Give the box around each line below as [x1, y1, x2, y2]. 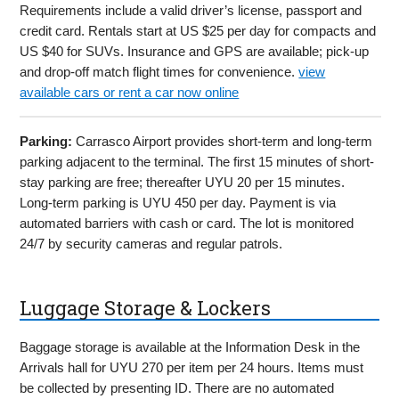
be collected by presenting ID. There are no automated [20, 380, 335, 396]
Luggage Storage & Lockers [20, 294, 272, 321]
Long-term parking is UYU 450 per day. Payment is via [20, 194, 337, 210]
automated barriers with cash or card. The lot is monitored [20, 215, 354, 231]
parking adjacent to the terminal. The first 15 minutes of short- [20, 153, 375, 169]
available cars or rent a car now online [20, 84, 240, 100]
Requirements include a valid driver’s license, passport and [20, 2, 362, 18]
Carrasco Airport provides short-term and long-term [72, 133, 373, 149]
